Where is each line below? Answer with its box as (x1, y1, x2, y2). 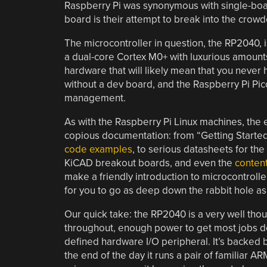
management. (64, 92, 126, 104)
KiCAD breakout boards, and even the (64, 157, 235, 169)
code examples (64, 143, 132, 156)
